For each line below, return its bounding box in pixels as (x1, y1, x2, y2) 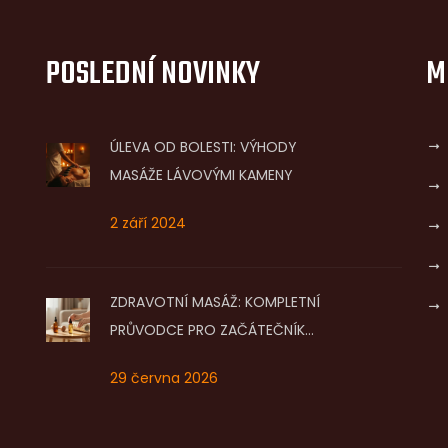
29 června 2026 (110, 368, 218, 389)
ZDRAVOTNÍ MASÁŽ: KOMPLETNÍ (110, 292, 320, 313)
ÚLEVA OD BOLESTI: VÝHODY (110, 137, 297, 158)
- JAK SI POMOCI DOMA (110, 348, 270, 369)
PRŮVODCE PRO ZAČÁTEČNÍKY (110, 320, 314, 341)
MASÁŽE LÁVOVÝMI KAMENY (110, 165, 293, 186)
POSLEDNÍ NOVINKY (46, 49, 260, 101)
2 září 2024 (110, 213, 186, 234)
